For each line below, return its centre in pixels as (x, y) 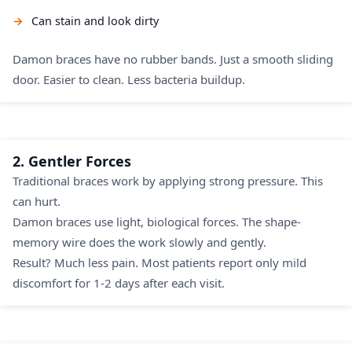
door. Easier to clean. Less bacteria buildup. (129, 80)
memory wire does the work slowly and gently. (139, 242)
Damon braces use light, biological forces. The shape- (157, 222)
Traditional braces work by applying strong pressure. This (168, 181)
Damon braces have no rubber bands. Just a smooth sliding (173, 59)
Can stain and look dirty (95, 21)
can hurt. (37, 202)
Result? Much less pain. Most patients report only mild (159, 263)
